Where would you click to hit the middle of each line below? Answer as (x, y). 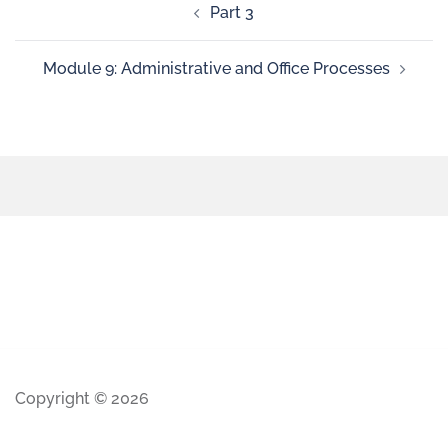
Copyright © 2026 (82, 398)
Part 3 (232, 12)
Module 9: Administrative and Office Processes (216, 68)
